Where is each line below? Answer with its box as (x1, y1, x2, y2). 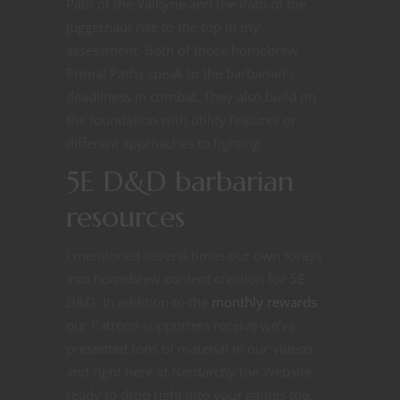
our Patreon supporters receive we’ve (66, 316, 296, 335)
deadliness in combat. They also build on (66, 87, 316, 106)
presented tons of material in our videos (66, 339, 312, 358)
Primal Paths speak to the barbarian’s (66, 64, 295, 83)
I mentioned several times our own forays (66, 246, 322, 265)
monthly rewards (212, 293, 317, 312)
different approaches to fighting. (66, 134, 263, 153)
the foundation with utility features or (66, 111, 296, 129)
